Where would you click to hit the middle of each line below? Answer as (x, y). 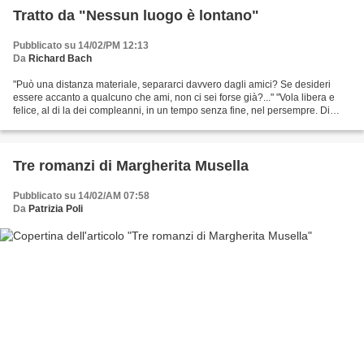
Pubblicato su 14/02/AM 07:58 (81, 195)
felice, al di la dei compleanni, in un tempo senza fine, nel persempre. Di (171, 110)
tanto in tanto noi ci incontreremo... (89, 123)
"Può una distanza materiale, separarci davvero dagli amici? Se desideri (172, 84)
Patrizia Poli (56, 208)
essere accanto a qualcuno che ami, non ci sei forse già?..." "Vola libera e (174, 97)
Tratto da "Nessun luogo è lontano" (136, 15)
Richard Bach (60, 58)
